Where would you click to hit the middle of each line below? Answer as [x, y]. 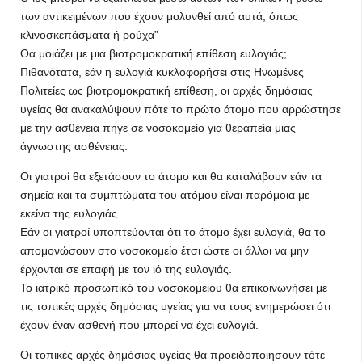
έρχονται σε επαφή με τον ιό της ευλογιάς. [126, 269]
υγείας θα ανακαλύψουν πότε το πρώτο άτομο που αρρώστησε [181, 109]
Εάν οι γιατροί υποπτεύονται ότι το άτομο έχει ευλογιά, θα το [173, 232]
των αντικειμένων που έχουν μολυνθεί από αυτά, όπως [159, 16]
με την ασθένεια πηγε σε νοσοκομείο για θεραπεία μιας [158, 128]
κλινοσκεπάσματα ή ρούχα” [89, 35]
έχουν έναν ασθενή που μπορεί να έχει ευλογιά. [139, 325]
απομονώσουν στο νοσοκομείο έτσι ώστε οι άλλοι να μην [164, 250]
